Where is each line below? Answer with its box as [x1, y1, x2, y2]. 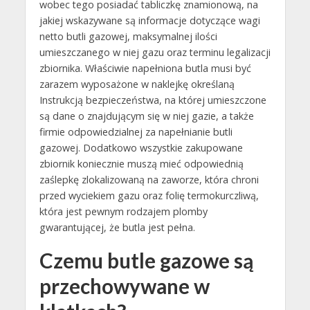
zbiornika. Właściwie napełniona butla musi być [39, 62, 251, 75]
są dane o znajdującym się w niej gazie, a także [39, 109, 254, 123]
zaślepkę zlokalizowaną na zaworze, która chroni [39, 173, 259, 187]
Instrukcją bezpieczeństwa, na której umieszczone [39, 93, 266, 107]
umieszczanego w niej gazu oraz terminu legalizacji [39, 46, 271, 60]
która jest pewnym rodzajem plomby [39, 205, 208, 219]
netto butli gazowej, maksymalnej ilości [39, 30, 217, 44]
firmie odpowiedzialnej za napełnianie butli [39, 125, 232, 139]
